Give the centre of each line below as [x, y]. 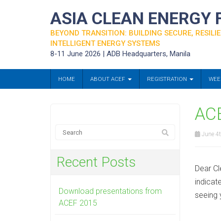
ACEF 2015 [78, 203]
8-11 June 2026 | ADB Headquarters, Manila [120, 54]
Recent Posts [96, 162]
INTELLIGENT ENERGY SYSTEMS [105, 43]
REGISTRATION [168, 79]
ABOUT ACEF [109, 79]
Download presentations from [110, 191]
